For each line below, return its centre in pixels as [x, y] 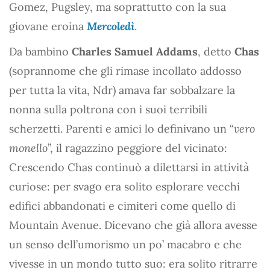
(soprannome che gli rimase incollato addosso [125, 71]
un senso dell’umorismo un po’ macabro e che [125, 244]
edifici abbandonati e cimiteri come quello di [122, 206]
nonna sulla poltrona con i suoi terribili [108, 109]
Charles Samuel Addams [135, 51]
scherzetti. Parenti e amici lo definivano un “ [121, 128]
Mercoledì [111, 26]
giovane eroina [48, 26]
